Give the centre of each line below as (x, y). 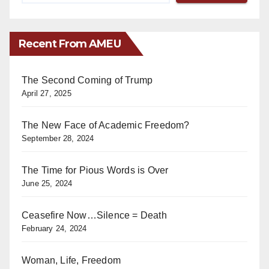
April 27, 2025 (47, 94)
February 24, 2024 (54, 229)
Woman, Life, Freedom (71, 261)
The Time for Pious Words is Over (95, 171)
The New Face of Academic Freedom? (106, 125)
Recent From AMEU (70, 44)
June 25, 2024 (47, 184)
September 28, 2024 (58, 139)
